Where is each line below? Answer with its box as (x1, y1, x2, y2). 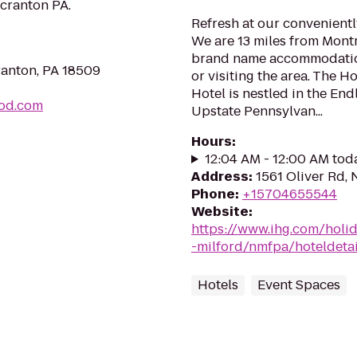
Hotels (198, 276, 238, 294)
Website (191, 202, 249, 221)
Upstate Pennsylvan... (191, 102, 323, 120)
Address (191, 167, 249, 186)
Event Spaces (257, 276, 340, 294)
